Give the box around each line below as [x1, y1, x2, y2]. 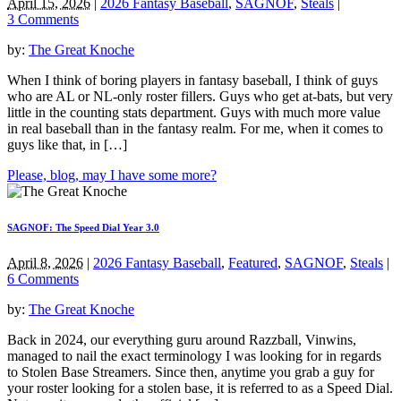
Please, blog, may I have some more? [7, 167, 217, 183]
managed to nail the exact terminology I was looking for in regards [7, 348, 381, 364]
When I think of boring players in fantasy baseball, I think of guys [7, 73, 378, 89]
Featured [228, 255, 277, 271]
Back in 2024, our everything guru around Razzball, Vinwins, [7, 332, 356, 348]
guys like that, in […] [7, 137, 127, 153]
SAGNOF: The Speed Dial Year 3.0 [7, 222, 159, 234]
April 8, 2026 [7, 255, 83, 271]
